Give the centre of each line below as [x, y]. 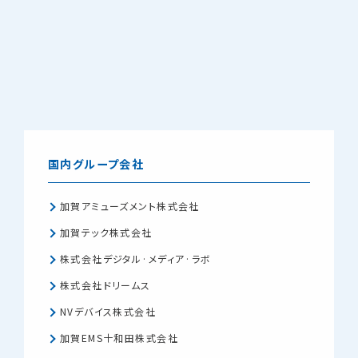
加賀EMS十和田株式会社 [119, 337]
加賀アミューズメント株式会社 [130, 205]
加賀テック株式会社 [106, 232]
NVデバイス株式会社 [108, 311]
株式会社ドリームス [105, 284]
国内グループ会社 [96, 163]
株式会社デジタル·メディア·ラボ [136, 258]
